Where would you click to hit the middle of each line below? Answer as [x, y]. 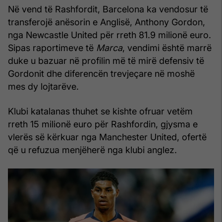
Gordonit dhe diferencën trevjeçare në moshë [101, 73]
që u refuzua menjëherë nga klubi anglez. [92, 150]
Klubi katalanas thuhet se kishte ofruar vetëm [100, 111]
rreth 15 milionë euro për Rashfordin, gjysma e [103, 124]
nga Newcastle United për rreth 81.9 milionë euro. [110, 35]
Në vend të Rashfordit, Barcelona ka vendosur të [108, 9]
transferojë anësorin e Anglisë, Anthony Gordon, [107, 22]
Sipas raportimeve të [52, 48]
